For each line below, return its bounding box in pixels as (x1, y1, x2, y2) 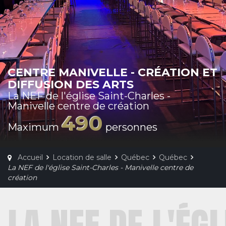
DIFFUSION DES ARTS (8, 78, 134, 91)
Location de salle (52, 153, 111, 162)
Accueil (18, 153, 43, 162)
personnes (103, 121, 157, 133)
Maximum (8, 121, 62, 133)
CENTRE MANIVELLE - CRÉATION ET (8, 66, 217, 79)
